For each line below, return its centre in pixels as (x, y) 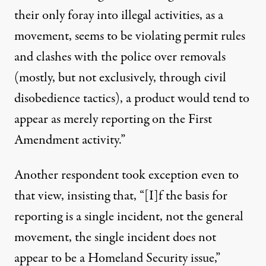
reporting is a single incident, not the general (129, 216)
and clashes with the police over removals (120, 57)
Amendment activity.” (70, 140)
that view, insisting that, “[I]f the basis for (121, 196)
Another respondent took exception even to (126, 175)
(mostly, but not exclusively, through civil (120, 77)
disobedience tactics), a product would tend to (132, 98)
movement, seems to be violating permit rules (130, 36)
